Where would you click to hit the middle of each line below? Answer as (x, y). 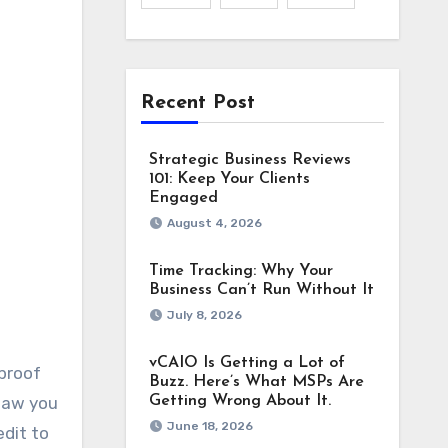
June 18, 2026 (209, 426)
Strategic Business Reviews (249, 160)
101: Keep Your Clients (229, 179)
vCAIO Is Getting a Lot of (246, 363)
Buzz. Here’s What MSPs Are (256, 382)
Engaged (183, 198)
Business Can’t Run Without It (261, 290)
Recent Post (197, 103)
